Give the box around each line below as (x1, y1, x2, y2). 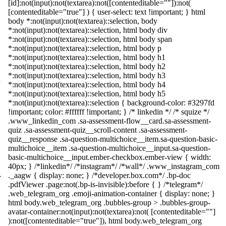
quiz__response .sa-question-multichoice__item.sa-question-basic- (8, 135, 217, 143)
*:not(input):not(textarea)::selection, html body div (8, 26, 167, 34)
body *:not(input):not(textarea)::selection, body (8, 17, 157, 25)
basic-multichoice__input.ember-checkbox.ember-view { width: (8, 153, 211, 161)
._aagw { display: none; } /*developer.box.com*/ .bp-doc (8, 171, 191, 180)
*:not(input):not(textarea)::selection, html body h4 (8, 80, 165, 89)
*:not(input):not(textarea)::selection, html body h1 (8, 53, 165, 62)
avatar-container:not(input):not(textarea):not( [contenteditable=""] (8, 207, 215, 216)
